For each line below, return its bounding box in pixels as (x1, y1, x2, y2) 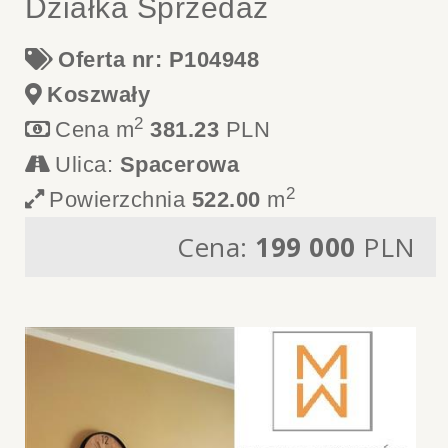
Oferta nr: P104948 (58, 47, 260, 72)
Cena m (55, 117, 135, 142)
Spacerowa (119, 152, 240, 177)
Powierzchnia (49, 187, 192, 212)
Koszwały (47, 82, 151, 107)
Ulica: (55, 152, 120, 177)
